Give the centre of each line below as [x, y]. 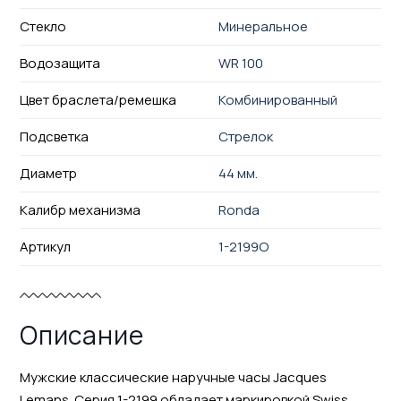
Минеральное [264, 26]
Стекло [43, 26]
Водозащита [60, 63]
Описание [81, 334]
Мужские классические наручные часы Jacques [173, 377]
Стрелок [246, 136]
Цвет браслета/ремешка [98, 99]
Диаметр [48, 173]
